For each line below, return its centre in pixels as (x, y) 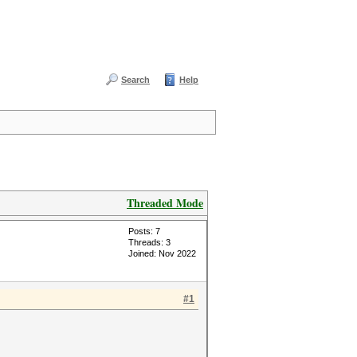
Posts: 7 (144, 231)
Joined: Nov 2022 (162, 253)
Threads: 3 (149, 242)
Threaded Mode (165, 203)
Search (135, 80)
